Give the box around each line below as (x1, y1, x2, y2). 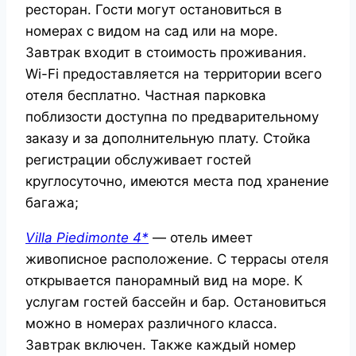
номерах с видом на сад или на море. (25, 23, 278, 40)
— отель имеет (153, 230, 253, 246)
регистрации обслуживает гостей (25, 152, 251, 168)
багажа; (25, 195, 79, 211)
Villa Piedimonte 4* (25, 230, 149, 246)
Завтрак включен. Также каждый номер (25, 337, 296, 354)
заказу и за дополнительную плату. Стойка (25, 130, 311, 147)
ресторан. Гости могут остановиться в (25, 2, 282, 18)
